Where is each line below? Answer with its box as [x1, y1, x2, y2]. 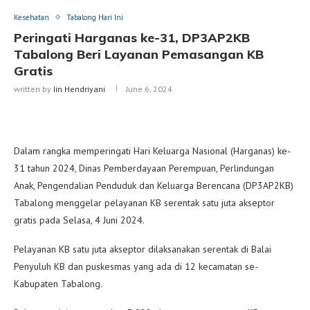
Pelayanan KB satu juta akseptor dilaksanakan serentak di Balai [14, 242, 271, 255]
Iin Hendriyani [53, 83, 105, 94]
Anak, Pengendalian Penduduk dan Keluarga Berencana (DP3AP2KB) [14, 179, 293, 192]
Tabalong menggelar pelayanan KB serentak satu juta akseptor [14, 196, 275, 209]
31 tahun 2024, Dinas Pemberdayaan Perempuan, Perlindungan [14, 161, 274, 174]
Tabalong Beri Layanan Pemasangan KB [14, 46, 264, 62]
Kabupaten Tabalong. [14, 277, 102, 290]
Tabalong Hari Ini [66, 12, 123, 22]
